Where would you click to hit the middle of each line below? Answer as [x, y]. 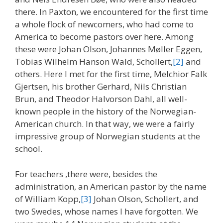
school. [29, 149]
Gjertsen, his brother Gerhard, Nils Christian [101, 87]
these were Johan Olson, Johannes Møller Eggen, [109, 49]
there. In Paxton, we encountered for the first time [111, 12]
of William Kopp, [48, 199]
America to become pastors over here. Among [104, 37]
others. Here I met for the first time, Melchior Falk [111, 74]
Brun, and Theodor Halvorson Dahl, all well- [101, 99]
